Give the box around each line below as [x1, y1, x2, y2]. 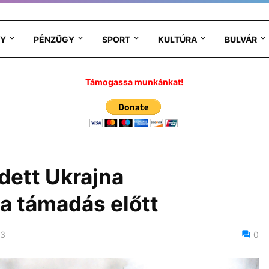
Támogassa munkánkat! [85, 77, 184, 87]
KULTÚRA [157, 34, 197, 44]
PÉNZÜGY [33, 34, 74, 44]
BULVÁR [224, 34, 257, 44]
